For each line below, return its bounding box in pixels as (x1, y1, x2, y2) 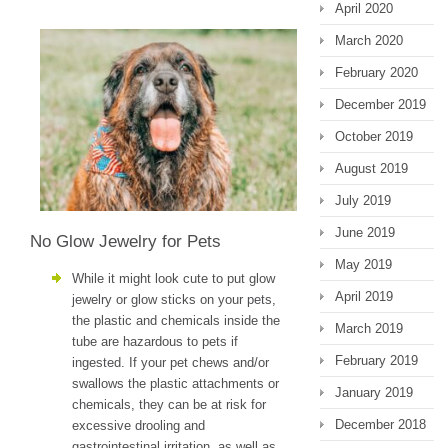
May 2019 (335, 257, 392, 272)
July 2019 (335, 193, 391, 208)
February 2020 (335, 65, 418, 80)
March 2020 (335, 33, 403, 48)
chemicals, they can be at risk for (72, 396, 266, 412)
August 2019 (335, 161, 408, 176)
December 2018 (335, 417, 426, 432)
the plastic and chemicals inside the (72, 312, 280, 328)
